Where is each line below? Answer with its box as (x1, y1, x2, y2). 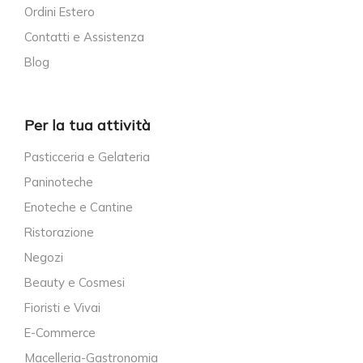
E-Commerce (24, 325, 96, 341)
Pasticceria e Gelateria (24, 149, 150, 165)
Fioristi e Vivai (24, 300, 100, 316)
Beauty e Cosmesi (24, 275, 125, 291)
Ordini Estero (24, 3, 95, 19)
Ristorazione (24, 224, 94, 241)
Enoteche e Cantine (24, 199, 133, 216)
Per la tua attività (24, 116, 151, 135)
